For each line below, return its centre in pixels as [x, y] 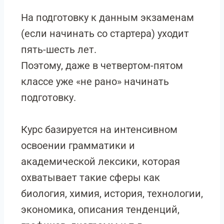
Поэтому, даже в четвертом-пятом [102, 65]
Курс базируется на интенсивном [99, 129]
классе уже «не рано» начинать [95, 81]
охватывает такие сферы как [90, 177]
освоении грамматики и [78, 145]
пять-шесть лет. [59, 49]
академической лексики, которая [100, 161]
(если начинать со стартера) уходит [105, 33]
